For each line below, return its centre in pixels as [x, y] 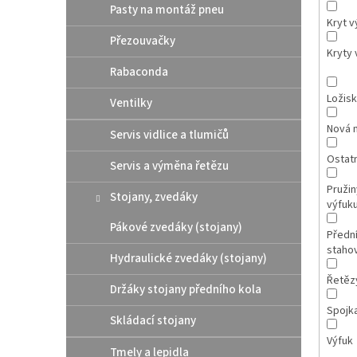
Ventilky [131, 103]
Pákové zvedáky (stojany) [176, 227]
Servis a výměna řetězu [169, 166]
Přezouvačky [143, 41]
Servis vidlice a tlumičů [169, 135]
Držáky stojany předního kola [186, 289]
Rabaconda [139, 72]
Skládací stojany [153, 320]
